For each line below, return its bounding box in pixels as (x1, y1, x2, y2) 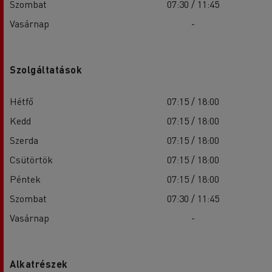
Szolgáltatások (10, 63, 82, 76)
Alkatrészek (10, 257, 68, 271)
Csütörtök (10, 153, 53, 166)
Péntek (10, 172, 41, 186)
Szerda (10, 134, 38, 147)
